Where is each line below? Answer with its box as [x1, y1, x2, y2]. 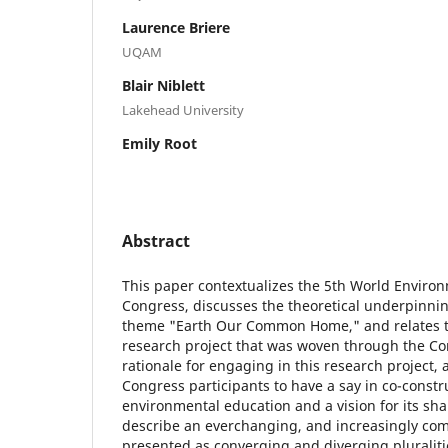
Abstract [122, 229, 190, 252]
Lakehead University [122, 100, 244, 119]
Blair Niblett [122, 75, 205, 95]
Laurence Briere [122, 17, 230, 37]
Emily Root [122, 133, 197, 153]
